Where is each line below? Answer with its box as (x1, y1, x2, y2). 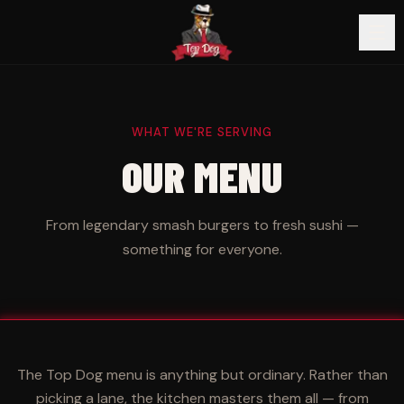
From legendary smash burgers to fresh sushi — (45, 216, 359, 234)
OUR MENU (121, 150, 283, 202)
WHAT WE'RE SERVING (132, 124, 272, 140)
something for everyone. (122, 240, 282, 259)
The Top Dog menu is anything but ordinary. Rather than (16, 365, 388, 384)
